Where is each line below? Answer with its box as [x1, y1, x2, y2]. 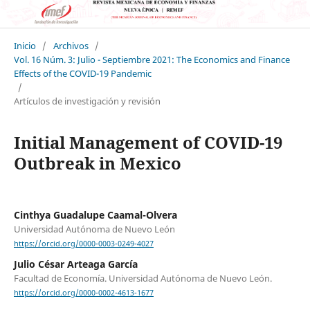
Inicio [13, 39, 36, 52]
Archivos [53, 39, 89, 52]
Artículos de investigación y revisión [13, 94, 161, 107]
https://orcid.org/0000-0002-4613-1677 [13, 288, 154, 298]
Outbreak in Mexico [13, 151, 181, 174]
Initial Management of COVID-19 [13, 130, 282, 154]
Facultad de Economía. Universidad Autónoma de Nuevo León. [13, 272, 272, 285]
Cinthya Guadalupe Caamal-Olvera [13, 208, 177, 221]
